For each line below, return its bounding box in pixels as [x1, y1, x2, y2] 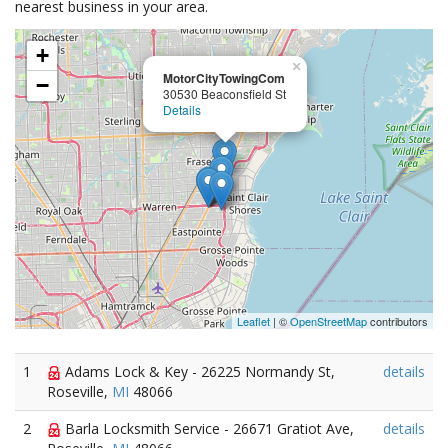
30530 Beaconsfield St [163, 85, 286, 102]
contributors [367, 313, 428, 329]
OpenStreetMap [290, 313, 367, 329]
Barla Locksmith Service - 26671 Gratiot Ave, [61, 419, 354, 438]
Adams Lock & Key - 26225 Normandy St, [61, 362, 335, 381]
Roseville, [47, 382, 112, 401]
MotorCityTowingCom [163, 69, 285, 87]
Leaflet [237, 313, 270, 329]
